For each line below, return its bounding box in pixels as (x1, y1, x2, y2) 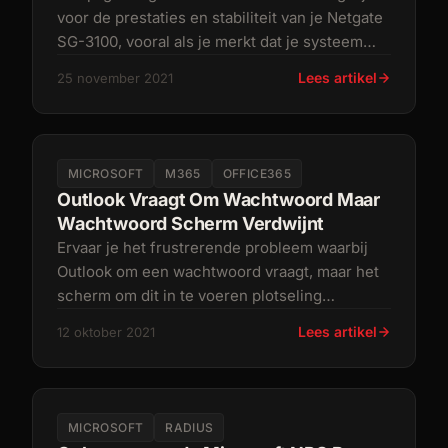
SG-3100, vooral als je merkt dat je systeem (57, 32, 363, 51)
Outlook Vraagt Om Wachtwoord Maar (57, 189, 381, 210)
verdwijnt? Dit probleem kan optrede (57, 310, 316, 329)
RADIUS (165, 420, 214, 435)
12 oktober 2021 (57, 324, 155, 340)
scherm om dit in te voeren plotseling (57, 286, 322, 305)
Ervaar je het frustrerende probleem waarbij (57, 238, 368, 257)
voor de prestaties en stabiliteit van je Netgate (57, 8, 383, 27)
